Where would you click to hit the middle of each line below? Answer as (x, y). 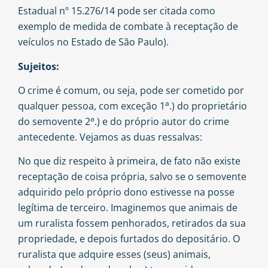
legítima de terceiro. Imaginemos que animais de (128, 208)
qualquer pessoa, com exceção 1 (92, 106)
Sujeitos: (39, 66)
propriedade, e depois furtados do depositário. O (129, 239)
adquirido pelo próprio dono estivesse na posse (126, 192)
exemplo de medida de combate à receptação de (128, 27)
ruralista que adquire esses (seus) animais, (114, 255)
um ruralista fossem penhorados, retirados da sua (132, 223)
